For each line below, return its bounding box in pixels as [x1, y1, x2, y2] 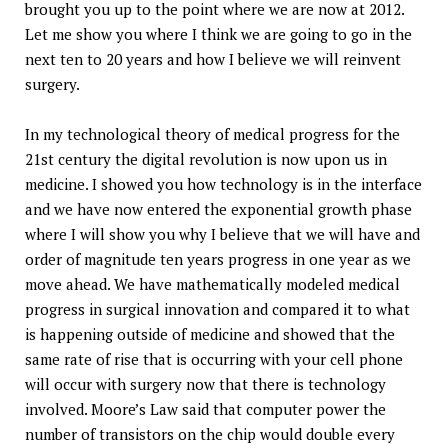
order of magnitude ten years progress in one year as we [25, 249, 411, 269]
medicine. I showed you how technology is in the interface [25, 174, 422, 194]
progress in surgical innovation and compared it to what [25, 299, 410, 319]
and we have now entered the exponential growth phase [25, 199, 412, 219]
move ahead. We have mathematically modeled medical [25, 274, 400, 294]
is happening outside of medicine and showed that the [25, 324, 395, 344]
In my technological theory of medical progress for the [25, 124, 400, 144]
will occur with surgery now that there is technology [25, 374, 386, 394]
